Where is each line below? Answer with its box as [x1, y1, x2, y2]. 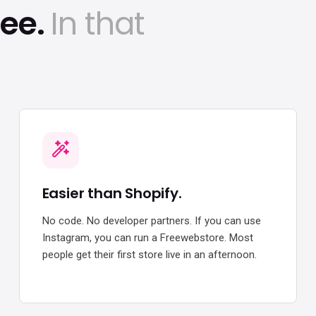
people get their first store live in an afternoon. [42, 248, 257, 261]
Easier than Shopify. [42, 183, 182, 203]
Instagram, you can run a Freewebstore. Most [42, 231, 253, 244]
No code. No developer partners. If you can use [42, 214, 261, 227]
